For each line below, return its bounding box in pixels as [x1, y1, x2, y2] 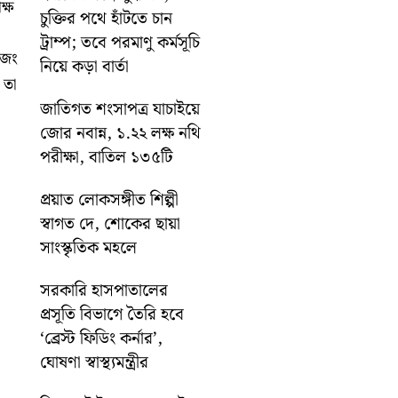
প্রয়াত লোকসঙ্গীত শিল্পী [40, 186, 179, 214]
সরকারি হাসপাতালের [40, 276, 169, 305]
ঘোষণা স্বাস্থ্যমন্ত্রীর [40, 348, 149, 377]
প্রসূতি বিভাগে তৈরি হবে [40, 300, 185, 329]
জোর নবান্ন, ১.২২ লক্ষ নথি [40, 119, 202, 147]
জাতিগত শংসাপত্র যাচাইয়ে [40, 95, 201, 123]
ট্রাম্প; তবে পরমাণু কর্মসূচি [40, 28, 201, 57]
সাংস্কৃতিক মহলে [40, 234, 138, 262]
